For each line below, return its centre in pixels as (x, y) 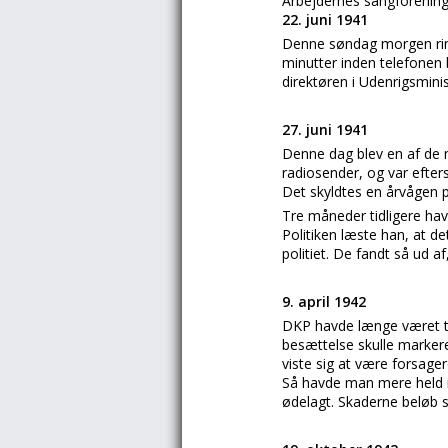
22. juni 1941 (325, 19)
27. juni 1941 (325, 129)
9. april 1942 (324, 301)
